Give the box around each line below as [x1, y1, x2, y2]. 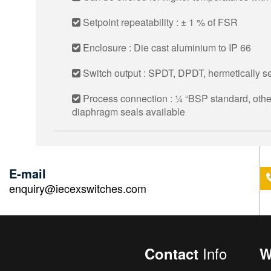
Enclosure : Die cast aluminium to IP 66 [80, 41, 251, 54]
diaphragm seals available [72, 105, 185, 119]
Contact [145, 243, 203, 264]
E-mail [9, 165, 46, 182]
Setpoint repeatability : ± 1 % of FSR [80, 15, 238, 29]
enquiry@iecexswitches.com [9, 180, 146, 196]
